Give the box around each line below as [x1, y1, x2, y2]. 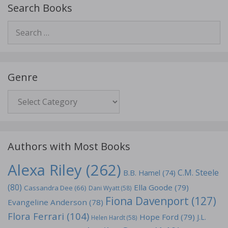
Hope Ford [139, 211, 179, 222]
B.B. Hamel [123, 167, 160, 178]
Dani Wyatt [89, 183, 120, 192]
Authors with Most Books [8, 139, 130, 153]
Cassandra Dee [24, 183, 73, 192]
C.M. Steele [178, 166, 219, 178]
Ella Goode [134, 182, 173, 192]
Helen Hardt [91, 213, 125, 221]
